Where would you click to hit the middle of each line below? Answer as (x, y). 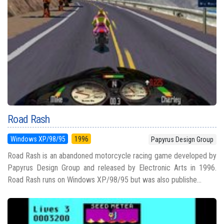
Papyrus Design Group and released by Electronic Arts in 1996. (112, 167)
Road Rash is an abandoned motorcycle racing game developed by (112, 155)
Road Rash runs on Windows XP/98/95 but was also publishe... (104, 179)
